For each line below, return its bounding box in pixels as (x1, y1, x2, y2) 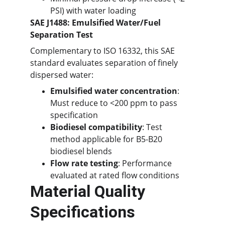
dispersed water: (30, 69, 93, 80)
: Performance (118, 158, 174, 169)
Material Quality (30, 182, 149, 201)
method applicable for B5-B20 (50, 134, 164, 145)
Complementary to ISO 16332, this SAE (30, 45, 177, 56)
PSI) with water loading (50, 5, 136, 16)
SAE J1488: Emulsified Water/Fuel (30, 17, 163, 28)
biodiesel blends (50, 146, 112, 157)
